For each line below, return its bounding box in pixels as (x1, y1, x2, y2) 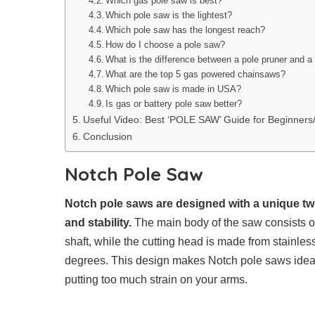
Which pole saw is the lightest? (105, 9, 233, 20)
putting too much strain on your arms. (65, 274, 247, 286)
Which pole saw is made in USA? (105, 83, 242, 94)
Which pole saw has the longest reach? (105, 24, 266, 35)
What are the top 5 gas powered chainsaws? (105, 68, 286, 79)
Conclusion (82, 130, 132, 142)
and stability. (65, 217, 131, 229)
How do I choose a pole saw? (105, 39, 226, 50)
